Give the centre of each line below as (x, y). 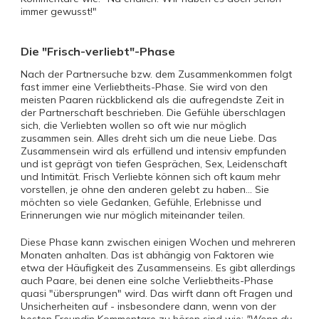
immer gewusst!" (59, 11)
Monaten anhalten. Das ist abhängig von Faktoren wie (147, 255)
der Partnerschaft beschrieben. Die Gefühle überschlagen (153, 113)
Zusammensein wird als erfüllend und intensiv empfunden (153, 151)
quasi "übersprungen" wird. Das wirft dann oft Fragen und (157, 293)
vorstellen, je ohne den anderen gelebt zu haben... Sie (145, 189)
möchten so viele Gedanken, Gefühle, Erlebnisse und (141, 202)
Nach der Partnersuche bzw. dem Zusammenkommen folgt (156, 74)
